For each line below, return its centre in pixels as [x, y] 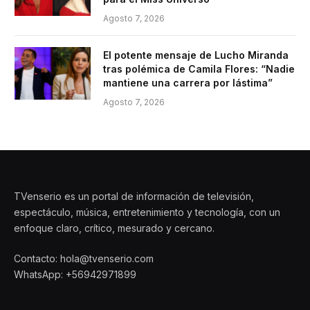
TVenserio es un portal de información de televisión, [134, 196]
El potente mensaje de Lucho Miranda [196, 55]
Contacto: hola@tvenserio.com [84, 258]
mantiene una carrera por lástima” [188, 83]
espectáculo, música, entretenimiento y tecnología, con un [147, 212]
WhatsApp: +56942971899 [75, 274]
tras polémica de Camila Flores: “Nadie [199, 69]
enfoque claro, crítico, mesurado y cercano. [114, 228]
